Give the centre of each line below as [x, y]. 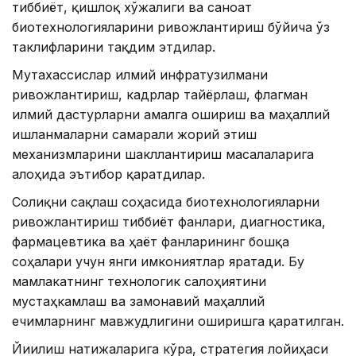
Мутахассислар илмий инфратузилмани [140, 74]
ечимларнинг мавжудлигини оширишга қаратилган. [178, 321]
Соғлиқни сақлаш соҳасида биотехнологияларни [166, 201]
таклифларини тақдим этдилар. [114, 46]
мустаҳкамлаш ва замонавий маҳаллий [138, 301]
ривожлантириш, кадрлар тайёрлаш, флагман [160, 94]
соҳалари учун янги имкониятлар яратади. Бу [158, 261]
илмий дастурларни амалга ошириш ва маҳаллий [171, 114]
